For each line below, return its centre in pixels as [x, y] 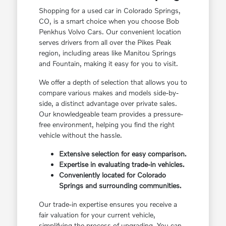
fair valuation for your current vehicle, [97, 215]
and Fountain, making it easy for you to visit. [108, 64]
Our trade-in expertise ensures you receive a [108, 204]
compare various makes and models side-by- [108, 93]
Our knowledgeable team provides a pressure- [111, 114]
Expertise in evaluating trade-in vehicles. [122, 164]
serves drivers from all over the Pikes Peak [105, 42]
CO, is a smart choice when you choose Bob [109, 21]
